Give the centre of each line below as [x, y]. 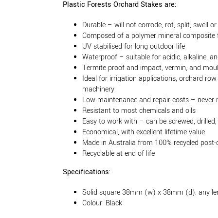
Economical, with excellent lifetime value [144, 132]
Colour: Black [102, 203]
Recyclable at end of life [118, 153]
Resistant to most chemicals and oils [139, 110]
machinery [98, 89]
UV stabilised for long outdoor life [134, 46]
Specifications [86, 172]
